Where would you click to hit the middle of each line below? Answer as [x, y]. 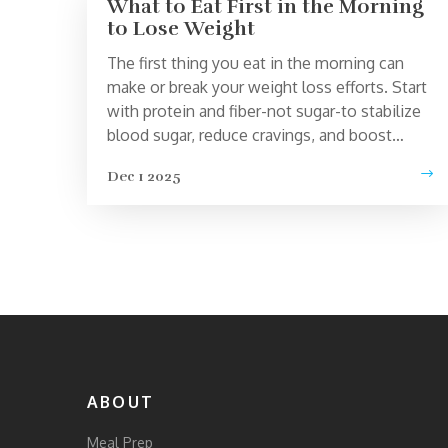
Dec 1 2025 [144, 177]
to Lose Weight [181, 29]
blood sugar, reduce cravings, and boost [249, 135]
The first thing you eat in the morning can [255, 63]
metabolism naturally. [184, 159]
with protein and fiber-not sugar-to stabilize [264, 111]
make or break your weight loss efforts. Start [267, 87]
